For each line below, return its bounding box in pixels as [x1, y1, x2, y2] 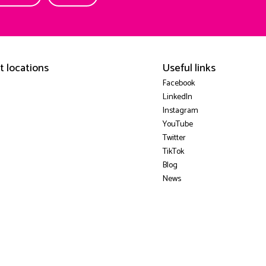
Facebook [162, 77, 195, 91]
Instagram [162, 104, 198, 118]
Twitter [162, 131, 186, 145]
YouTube [162, 118, 193, 132]
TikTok [162, 145, 184, 159]
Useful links [162, 59, 216, 78]
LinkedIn [162, 90, 192, 104]
